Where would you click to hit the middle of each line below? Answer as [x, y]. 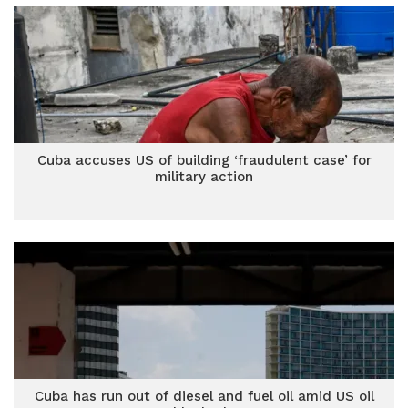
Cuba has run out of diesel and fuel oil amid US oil [204, 396]
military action [204, 177]
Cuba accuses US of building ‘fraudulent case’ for [204, 160]
